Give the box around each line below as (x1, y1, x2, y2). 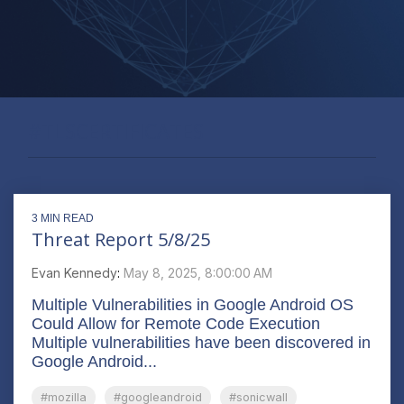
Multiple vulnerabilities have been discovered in (32, 333, 371, 352)
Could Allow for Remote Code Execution (32, 314, 320, 333)
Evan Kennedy (32, 264, 117, 280)
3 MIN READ (32, 211, 94, 225)
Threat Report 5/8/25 (32, 226, 210, 252)
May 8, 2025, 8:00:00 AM (124, 264, 272, 280)
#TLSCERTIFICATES (28, 116, 204, 144)
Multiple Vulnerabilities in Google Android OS (32, 295, 353, 314)
